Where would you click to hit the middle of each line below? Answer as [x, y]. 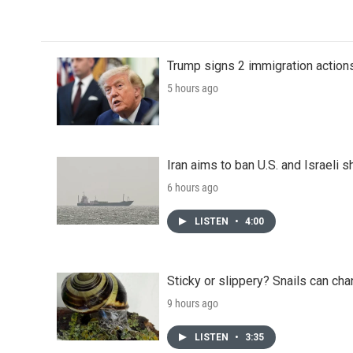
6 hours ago [193, 188]
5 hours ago [193, 89]
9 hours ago [193, 304]
